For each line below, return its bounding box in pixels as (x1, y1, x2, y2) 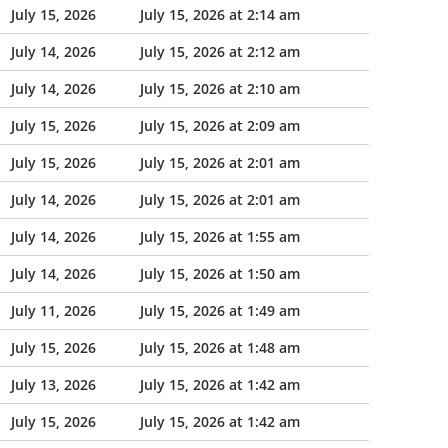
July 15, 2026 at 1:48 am (140, 338, 300, 357)
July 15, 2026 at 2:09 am (140, 116, 300, 135)
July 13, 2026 (11, 375, 96, 394)
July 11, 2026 (11, 301, 96, 320)
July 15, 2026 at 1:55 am (140, 227, 300, 246)
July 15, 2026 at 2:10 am (140, 79, 300, 98)
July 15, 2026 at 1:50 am (140, 264, 300, 283)
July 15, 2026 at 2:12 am (140, 42, 300, 61)
